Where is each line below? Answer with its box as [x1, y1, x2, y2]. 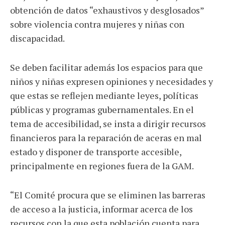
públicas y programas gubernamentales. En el [10, 103, 194, 116]
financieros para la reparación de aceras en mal [10, 132, 202, 144]
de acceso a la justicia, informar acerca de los [10, 203, 193, 215]
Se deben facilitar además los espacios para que [10, 61, 203, 73]
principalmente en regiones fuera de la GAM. [10, 160, 194, 172]
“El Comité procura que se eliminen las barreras [10, 189, 205, 201]
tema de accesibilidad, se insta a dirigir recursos [10, 118, 206, 130]
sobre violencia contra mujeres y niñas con [10, 18, 184, 30]
